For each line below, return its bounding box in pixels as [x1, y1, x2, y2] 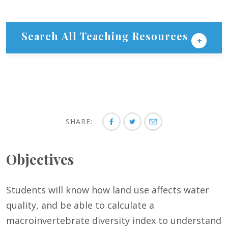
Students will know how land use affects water [6, 184, 209, 196]
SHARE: [66, 117, 95, 126]
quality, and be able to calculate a [6, 199, 154, 211]
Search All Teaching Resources [21, 29, 191, 43]
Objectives [6, 150, 74, 168]
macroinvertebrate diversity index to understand [6, 214, 221, 226]
